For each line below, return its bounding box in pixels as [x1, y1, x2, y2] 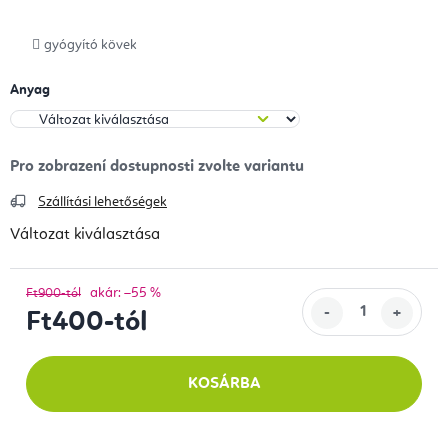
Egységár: [25, 338, 93, 355]
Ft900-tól [26, 286, 81, 300]
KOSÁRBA [187, 375, 261, 392]
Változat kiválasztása [10, 226, 160, 243]
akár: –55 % [90, 285, 161, 300]
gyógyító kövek [44, 37, 137, 52]
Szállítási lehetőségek [38, 194, 167, 209]
